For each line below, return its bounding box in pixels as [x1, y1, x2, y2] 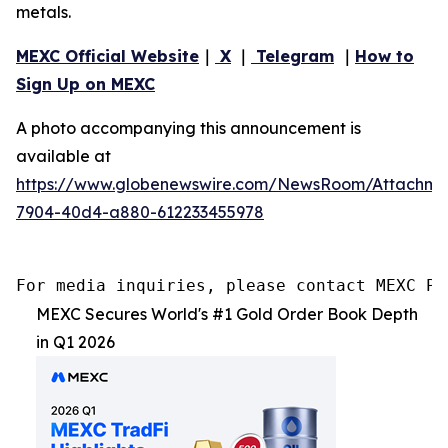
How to [355, 45, 414, 66]
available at [16, 145, 111, 166]
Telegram [251, 45, 334, 66]
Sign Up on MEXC [16, 73, 155, 94]
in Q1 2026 [36, 331, 115, 352]
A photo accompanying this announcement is [16, 117, 361, 138]
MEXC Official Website [16, 45, 199, 66]
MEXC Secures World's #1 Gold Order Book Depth [36, 303, 418, 324]
